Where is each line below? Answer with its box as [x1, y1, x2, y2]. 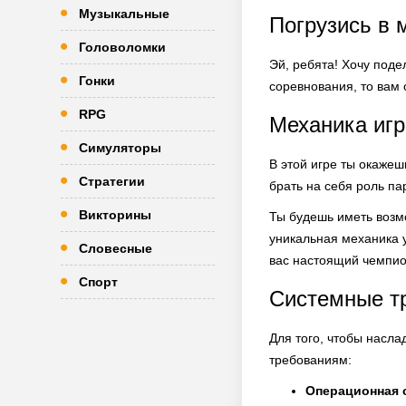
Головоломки [79, 40, 166, 54]
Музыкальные [79, 6, 169, 21]
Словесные [79, 241, 152, 256]
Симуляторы [79, 140, 161, 155]
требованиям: [269, 353, 352, 367]
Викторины [79, 208, 151, 222]
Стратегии [79, 174, 145, 188]
